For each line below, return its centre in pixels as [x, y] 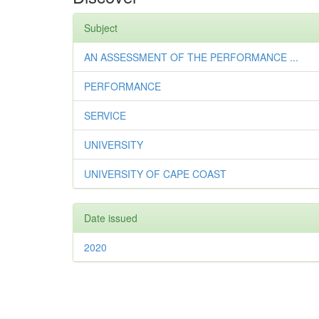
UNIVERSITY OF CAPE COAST [155, 173]
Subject [101, 27]
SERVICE [105, 115]
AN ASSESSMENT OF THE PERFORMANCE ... [191, 57]
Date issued [111, 218]
